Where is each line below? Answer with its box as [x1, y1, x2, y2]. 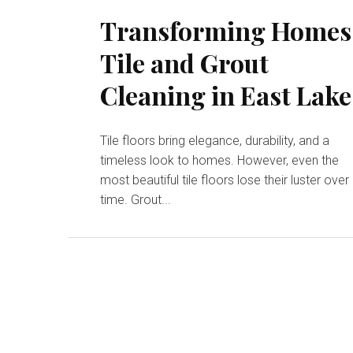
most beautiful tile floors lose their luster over [100, 173, 350, 188]
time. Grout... [100, 192, 172, 208]
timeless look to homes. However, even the [100, 153, 340, 169]
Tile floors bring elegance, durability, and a [100, 133, 330, 149]
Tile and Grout [100, 46, 269, 80]
